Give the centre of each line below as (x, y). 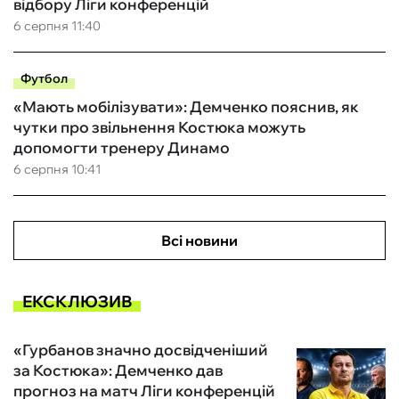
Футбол (44, 79)
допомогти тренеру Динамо (122, 148)
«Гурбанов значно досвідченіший (141, 350)
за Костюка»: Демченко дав (118, 370)
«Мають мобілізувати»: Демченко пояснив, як (186, 107)
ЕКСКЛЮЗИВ (77, 301)
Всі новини (199, 241)
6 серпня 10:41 (57, 170)
